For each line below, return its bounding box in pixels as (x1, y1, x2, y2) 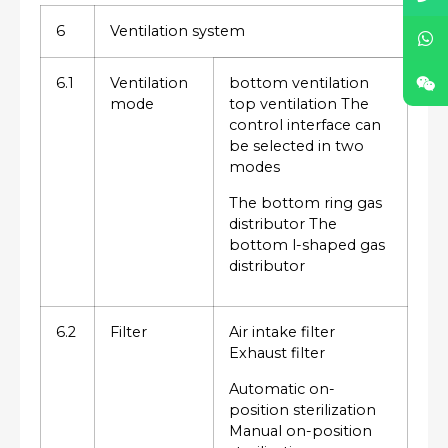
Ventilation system (110, 22, 245, 41)
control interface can (229, 116, 381, 135)
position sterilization (229, 400, 376, 419)
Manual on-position (229, 421, 372, 440)
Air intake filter (229, 323, 335, 342)
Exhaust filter (229, 344, 325, 363)
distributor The (229, 214, 337, 233)
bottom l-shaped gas (229, 235, 385, 254)
